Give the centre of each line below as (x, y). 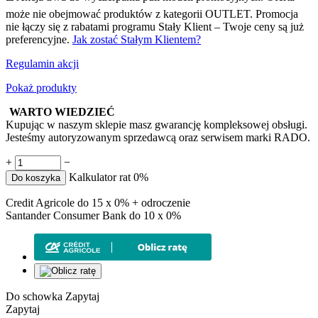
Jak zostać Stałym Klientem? (137, 39)
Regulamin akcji (42, 63)
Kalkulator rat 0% (109, 177)
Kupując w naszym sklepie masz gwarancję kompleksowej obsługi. (157, 124)
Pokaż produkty (41, 87)
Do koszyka (36, 177)
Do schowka (34, 296)
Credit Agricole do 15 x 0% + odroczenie (98, 202)
